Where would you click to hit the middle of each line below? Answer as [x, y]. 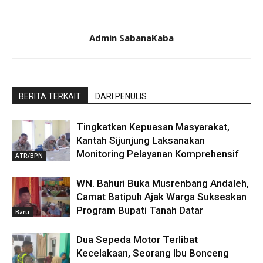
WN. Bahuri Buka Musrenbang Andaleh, [163, 183]
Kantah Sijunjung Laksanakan [141, 141]
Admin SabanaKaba [131, 38]
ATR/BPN [29, 156]
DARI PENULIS [121, 97]
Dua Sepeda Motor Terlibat [137, 240]
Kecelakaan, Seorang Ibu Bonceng [153, 253]
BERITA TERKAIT [50, 97]
